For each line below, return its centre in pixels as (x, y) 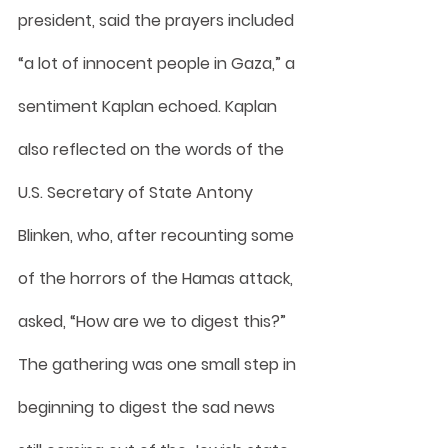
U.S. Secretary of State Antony (137, 192)
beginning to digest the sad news (148, 407)
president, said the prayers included (158, 20)
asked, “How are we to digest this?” (154, 321)
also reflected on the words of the (153, 149)
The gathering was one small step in (159, 364)
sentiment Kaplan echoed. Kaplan (149, 106)
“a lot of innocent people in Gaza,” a (158, 63)
